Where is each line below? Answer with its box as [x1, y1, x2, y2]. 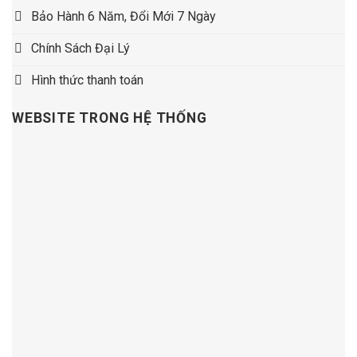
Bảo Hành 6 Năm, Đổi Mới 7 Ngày [31, 9, 216, 25]
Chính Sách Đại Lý [31, 41, 130, 57]
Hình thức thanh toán [31, 73, 143, 88]
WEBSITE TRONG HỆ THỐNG [12, 110, 207, 127]
